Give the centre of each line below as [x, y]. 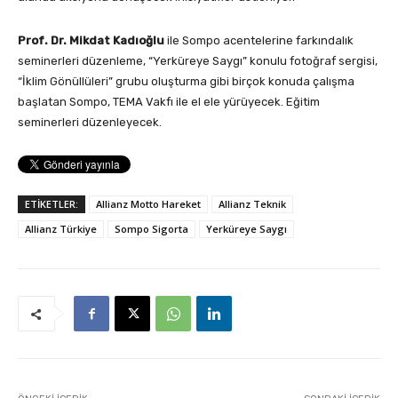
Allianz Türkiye [61, 228]
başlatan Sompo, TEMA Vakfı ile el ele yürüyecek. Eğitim [169, 101]
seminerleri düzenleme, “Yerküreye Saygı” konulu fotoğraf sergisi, [198, 60]
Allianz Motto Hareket [148, 203]
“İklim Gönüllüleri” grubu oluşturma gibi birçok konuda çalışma [186, 81]
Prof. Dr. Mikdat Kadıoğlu [91, 40]
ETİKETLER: [52, 203]
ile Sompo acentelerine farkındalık [259, 40]
